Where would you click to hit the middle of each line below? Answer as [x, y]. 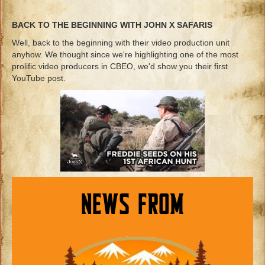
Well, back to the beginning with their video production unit [121, 43]
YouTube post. [39, 78]
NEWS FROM [132, 206]
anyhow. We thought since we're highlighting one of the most [125, 55]
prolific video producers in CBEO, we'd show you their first [120, 67]
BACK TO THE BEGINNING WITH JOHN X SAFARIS [112, 25]
